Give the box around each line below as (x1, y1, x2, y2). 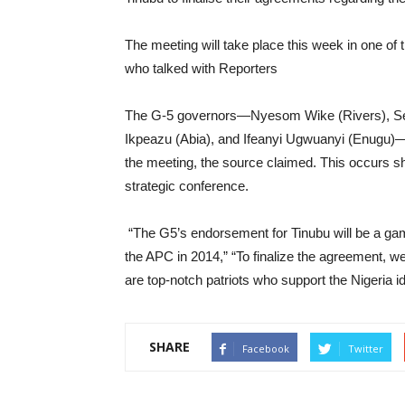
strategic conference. (125, 178, 249, 193)
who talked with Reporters (125, 61, 278, 76)
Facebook (242, 342, 289, 355)
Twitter (348, 342, 383, 355)
